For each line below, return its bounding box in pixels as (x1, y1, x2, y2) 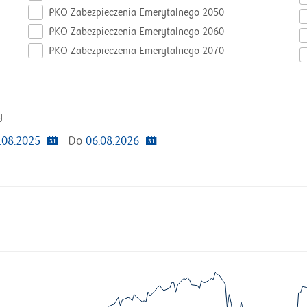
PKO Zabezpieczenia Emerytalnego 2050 (49, 6, 224, 19)
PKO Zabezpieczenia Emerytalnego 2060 (49, 25, 224, 38)
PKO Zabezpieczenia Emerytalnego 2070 (49, 45, 224, 57)
